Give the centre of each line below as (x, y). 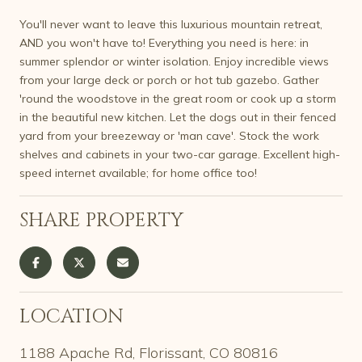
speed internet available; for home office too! (138, 173)
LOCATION (72, 316)
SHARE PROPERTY (101, 220)
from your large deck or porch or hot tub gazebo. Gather (169, 80)
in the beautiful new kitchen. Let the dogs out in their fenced (178, 117)
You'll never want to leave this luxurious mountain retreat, (171, 24)
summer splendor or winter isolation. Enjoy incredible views (174, 61)
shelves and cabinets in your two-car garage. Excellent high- (180, 154)
